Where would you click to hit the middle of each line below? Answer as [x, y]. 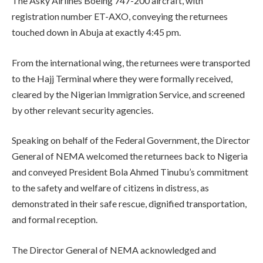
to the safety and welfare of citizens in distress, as [110, 188]
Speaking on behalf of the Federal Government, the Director [131, 140]
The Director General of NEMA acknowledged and [114, 250]
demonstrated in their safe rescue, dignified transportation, [129, 204]
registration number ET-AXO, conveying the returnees [120, 16]
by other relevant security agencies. [82, 110]
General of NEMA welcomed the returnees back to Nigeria [130, 156]
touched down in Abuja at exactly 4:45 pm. [96, 32]
